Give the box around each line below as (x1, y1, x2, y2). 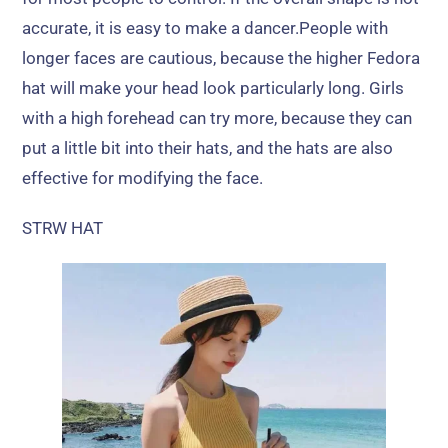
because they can (281, 107, 413, 128)
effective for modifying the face (22, 167, 260, 188)
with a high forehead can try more (22, 107, 275, 128)
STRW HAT (22, 217, 104, 238)
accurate (22, 17, 89, 38)
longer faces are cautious (22, 47, 214, 68)
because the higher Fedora (220, 47, 421, 68)
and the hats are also (236, 137, 394, 158)
